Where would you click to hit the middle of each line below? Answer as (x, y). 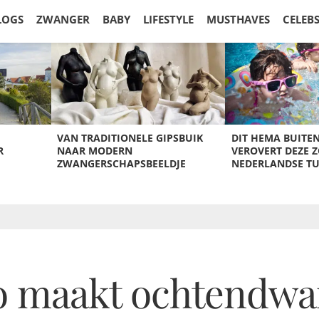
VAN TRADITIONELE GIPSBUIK (130, 138)
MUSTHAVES (238, 19)
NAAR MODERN (94, 151)
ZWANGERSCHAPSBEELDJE (121, 163)
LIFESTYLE (168, 19)
